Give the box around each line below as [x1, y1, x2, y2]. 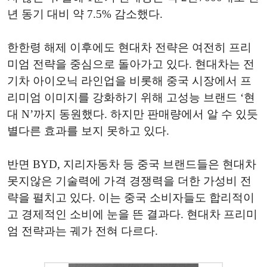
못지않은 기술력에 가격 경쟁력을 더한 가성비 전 [7, 175, 252, 187]
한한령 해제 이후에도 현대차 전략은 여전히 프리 [7, 41, 252, 54]
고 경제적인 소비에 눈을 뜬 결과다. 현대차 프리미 [7, 208, 257, 221]
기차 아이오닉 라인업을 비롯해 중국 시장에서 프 [7, 74, 252, 87]
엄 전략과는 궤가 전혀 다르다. [7, 225, 158, 237]
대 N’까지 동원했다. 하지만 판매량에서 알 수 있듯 [7, 108, 258, 120]
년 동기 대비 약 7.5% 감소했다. [7, 8, 163, 20]
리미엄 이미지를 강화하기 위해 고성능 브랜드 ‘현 [7, 91, 255, 104]
